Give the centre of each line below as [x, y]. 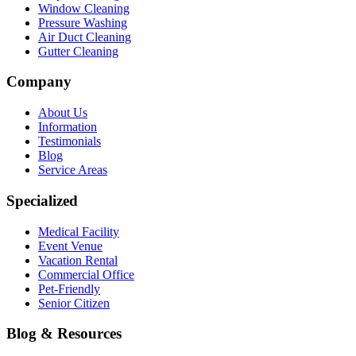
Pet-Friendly [69, 288]
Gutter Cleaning [78, 51]
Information [68, 127]
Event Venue [70, 246]
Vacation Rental [78, 260]
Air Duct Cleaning [85, 37]
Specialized [42, 200]
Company [39, 82]
